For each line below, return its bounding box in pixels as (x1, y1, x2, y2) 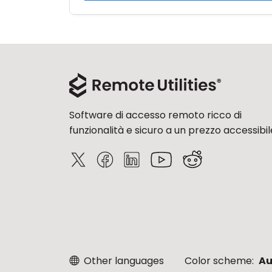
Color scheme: (185, 254, 256, 268)
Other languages (81, 254, 164, 268)
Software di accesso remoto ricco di (69, 108, 242, 122)
